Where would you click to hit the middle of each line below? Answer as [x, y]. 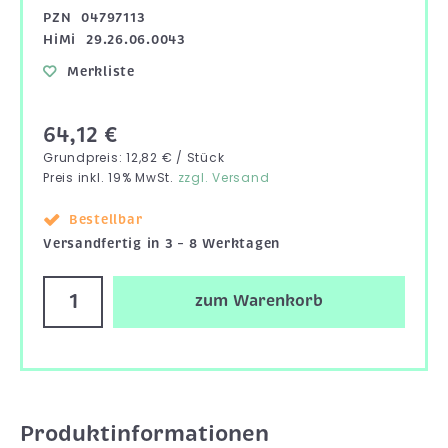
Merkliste [101, 71]
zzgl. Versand [223, 177]
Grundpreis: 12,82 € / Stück [134, 157]
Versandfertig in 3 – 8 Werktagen [161, 243]
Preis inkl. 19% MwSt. [110, 177]
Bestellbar [105, 219]
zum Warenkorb [259, 301]
